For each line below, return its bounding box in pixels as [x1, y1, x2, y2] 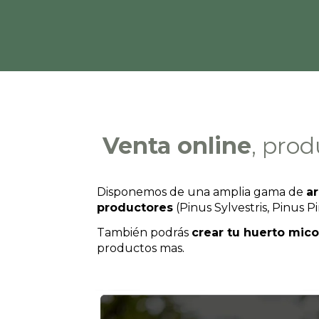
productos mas [97, 241, 182, 255]
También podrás [97, 225, 192, 239]
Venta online [102, 131, 251, 159]
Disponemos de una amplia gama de [97, 184, 306, 199]
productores [97, 200, 173, 214]
